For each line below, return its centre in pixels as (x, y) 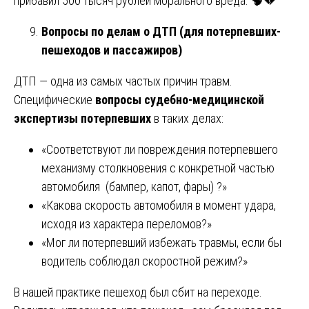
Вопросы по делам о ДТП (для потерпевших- (161, 31)
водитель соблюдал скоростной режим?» (144, 261)
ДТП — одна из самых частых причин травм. (123, 81)
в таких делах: (187, 118)
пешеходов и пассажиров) (112, 50)
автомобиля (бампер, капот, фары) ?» (134, 186)
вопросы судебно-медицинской (180, 99)
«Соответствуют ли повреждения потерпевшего (160, 149)
